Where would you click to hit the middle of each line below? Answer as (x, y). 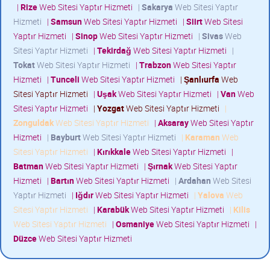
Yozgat (111, 108)
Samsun (66, 21)
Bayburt (66, 137)
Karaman (202, 137)
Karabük (113, 209)
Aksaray (173, 123)
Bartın (62, 181)
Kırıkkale (114, 152)
